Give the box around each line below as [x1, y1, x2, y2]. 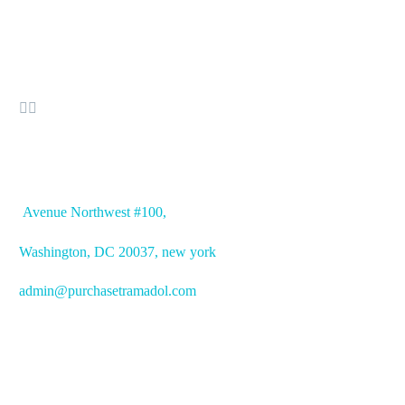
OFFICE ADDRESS [19, 151, 256, 180]
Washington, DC [19, 243, 118, 259]
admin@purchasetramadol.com [19, 283, 196, 299]
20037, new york [118, 243, 216, 259]
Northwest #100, [71, 204, 166, 221]
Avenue [19, 204, 71, 221]
